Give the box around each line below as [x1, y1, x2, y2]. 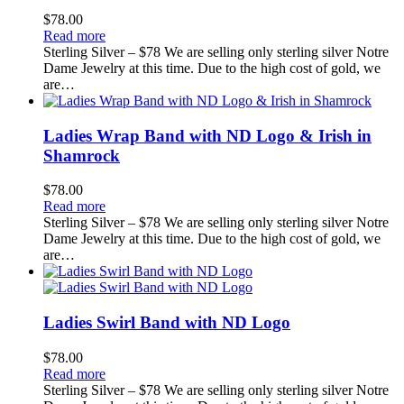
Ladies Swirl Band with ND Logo [43, 312, 290, 332]
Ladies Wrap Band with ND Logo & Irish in [43, 125, 372, 145]
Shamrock [43, 145, 120, 165]
